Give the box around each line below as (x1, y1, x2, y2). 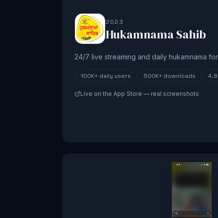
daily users (99, 72, 131, 80)
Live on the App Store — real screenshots (80, 90, 199, 98)
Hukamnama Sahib (106, 26, 206, 43)
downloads (163, 72, 196, 80)
